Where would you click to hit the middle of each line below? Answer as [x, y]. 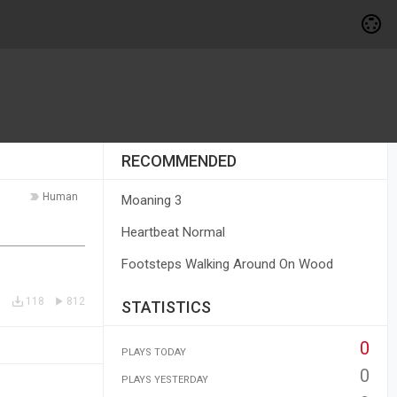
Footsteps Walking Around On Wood [227, 264]
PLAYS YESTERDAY [164, 380]
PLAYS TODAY [153, 352]
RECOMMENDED [179, 161]
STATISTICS [166, 307]
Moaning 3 [151, 200]
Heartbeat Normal [173, 232]
